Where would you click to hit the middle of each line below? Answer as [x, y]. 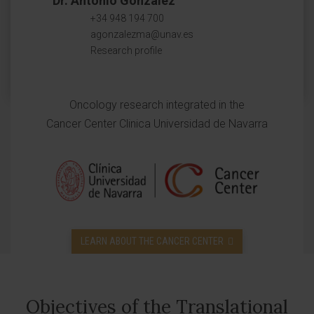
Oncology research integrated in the [157, 105]
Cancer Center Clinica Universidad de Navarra [157, 124]
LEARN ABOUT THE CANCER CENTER [152, 241]
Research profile [126, 50]
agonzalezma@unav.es [142, 34]
